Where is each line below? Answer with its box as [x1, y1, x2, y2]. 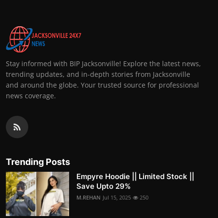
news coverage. [6, 91, 56, 101]
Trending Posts [6, 157, 70, 167]
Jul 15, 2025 [103, 194, 131, 201]
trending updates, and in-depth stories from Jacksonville [6, 70, 190, 79]
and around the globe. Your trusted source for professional [6, 80, 199, 90]
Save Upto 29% [76, 182, 131, 191]
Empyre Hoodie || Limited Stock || [76, 172, 194, 182]
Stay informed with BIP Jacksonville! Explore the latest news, [6, 59, 201, 69]
